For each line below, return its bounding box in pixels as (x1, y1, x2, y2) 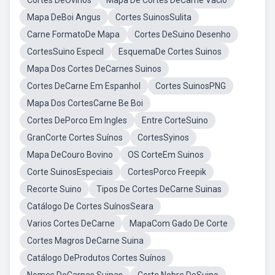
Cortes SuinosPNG (155, 81, 226, 91)
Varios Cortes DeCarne (27, 219, 115, 228)
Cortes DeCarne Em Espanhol (27, 81, 141, 91)
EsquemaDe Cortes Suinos (118, 47, 222, 56)
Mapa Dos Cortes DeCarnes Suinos (27, 64, 161, 74)
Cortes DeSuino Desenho (134, 29, 231, 39)
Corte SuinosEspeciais (27, 167, 113, 177)
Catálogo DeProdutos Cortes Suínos (27, 253, 166, 263)
